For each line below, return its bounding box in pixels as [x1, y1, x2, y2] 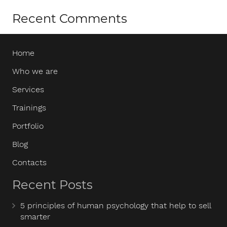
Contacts [12, 157, 47, 167]
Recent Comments [12, 11, 127, 26]
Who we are [12, 66, 58, 76]
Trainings [12, 102, 46, 112]
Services [12, 84, 44, 94]
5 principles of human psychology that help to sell [20, 200, 211, 210]
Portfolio [12, 121, 44, 131]
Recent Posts [12, 177, 93, 192]
